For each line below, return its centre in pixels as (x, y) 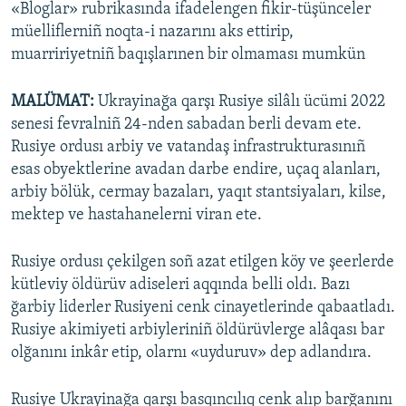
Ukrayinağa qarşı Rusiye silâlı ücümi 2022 (240, 102)
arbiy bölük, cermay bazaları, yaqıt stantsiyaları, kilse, (198, 193)
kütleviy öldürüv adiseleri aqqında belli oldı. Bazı (180, 285)
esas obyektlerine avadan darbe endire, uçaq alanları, (196, 170)
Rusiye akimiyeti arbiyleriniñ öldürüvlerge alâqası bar (198, 331)
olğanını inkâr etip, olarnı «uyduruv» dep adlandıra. (191, 353)
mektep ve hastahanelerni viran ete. (136, 216)
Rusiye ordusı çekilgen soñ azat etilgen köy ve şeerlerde (203, 263)
